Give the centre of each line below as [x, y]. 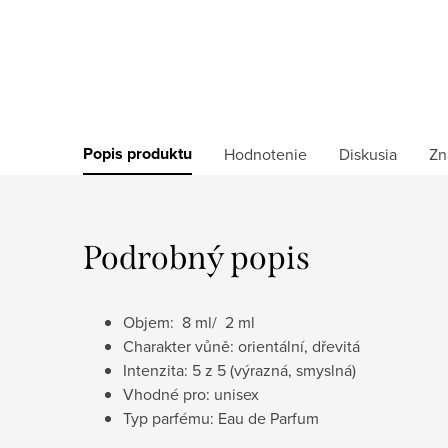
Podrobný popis [196, 257]
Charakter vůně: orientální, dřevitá [241, 345]
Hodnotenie [265, 153]
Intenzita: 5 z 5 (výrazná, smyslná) [239, 369]
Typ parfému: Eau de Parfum [221, 417]
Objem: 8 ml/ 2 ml [189, 321]
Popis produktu [137, 153]
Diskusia [368, 153]
